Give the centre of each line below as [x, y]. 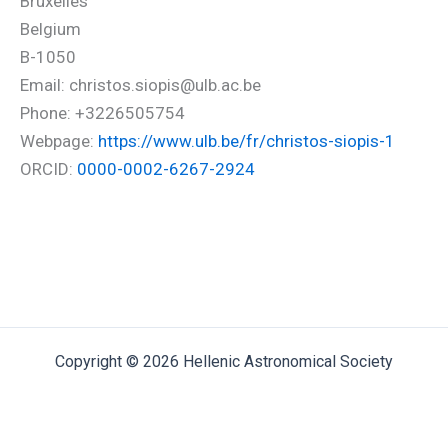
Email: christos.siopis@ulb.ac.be [140, 85]
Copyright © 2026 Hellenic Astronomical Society [224, 361]
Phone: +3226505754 [102, 113]
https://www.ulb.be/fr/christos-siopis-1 [246, 141]
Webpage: [59, 141]
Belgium [50, 29]
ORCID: [48, 169]
